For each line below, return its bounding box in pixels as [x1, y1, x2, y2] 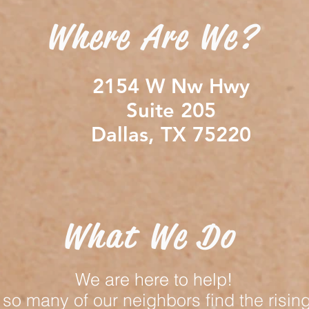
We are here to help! [75, 268, 237, 290]
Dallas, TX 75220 [90, 121, 251, 146]
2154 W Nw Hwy [92, 73, 250, 98]
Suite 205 [126, 97, 216, 122]
